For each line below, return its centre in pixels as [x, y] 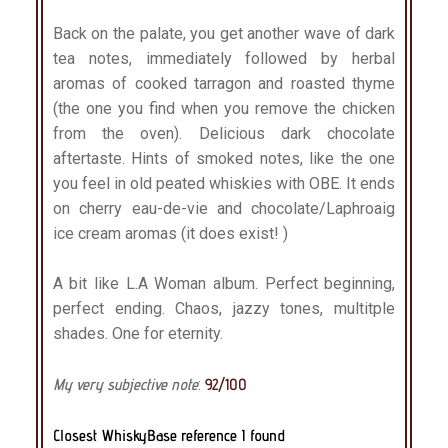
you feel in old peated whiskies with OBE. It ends [224, 183]
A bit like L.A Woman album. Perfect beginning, [224, 284]
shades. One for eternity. [137, 334]
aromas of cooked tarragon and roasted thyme [224, 83]
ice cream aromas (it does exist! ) [170, 233]
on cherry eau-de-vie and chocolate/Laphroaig [224, 208]
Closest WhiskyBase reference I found [168, 436]
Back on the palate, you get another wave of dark [224, 33]
